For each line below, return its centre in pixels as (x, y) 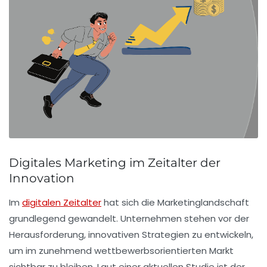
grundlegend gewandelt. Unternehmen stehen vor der (129, 218)
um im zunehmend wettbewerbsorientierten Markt (121, 250)
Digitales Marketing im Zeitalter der (115, 162)
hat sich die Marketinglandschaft (175, 202)
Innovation (42, 178)
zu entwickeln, (221, 234)
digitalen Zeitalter (62, 202)
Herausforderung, (49, 234)
